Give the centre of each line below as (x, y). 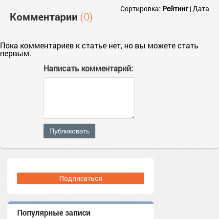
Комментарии (45, 16)
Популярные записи (54, 212)
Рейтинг (175, 8)
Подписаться (81, 178)
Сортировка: (141, 8)
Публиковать (69, 131)
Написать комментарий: (88, 68)
